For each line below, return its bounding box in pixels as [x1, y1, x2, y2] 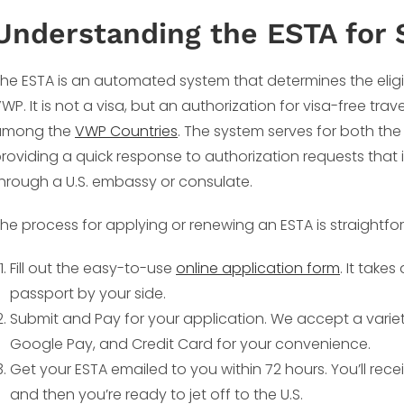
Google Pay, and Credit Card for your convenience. [10, 334, 371, 354]
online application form [176, 258, 340, 279]
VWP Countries [75, 121, 178, 142]
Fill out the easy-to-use [10, 258, 176, 279]
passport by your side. [10, 283, 166, 304]
